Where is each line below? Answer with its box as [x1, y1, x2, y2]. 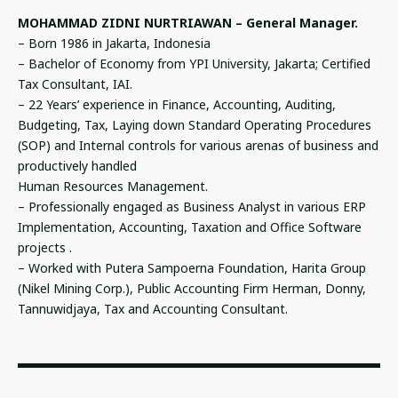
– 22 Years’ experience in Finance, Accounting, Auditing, [18, 95, 336, 113]
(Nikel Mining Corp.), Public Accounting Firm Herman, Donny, [18, 279, 366, 297]
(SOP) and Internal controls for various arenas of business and [18, 136, 378, 154]
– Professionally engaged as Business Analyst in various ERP [18, 197, 366, 215]
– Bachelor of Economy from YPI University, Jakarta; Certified [18, 54, 370, 72]
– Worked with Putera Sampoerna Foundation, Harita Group [18, 259, 366, 276]
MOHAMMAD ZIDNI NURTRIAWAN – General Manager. [18, 13, 358, 31]
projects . [18, 238, 72, 256]
